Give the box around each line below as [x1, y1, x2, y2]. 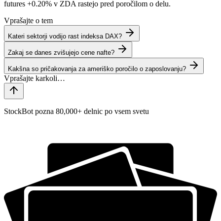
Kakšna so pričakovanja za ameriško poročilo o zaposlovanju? [8, 65, 186, 73]
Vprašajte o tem [4, 16, 53, 25]
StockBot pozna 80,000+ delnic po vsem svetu [4, 107, 149, 115]
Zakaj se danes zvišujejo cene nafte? [8, 48, 114, 56]
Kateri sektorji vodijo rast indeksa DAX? [8, 32, 122, 40]
